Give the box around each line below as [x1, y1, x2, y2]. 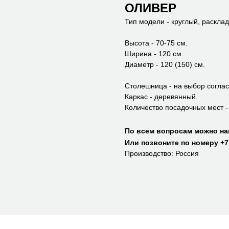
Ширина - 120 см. [125, 50, 184, 58]
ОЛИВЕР [125, 1, 176, 15]
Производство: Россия [125, 149, 199, 157]
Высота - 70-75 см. [125, 39, 188, 47]
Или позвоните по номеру [125, 139, 218, 147]
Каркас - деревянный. [125, 93, 198, 101]
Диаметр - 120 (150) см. [125, 60, 205, 68]
